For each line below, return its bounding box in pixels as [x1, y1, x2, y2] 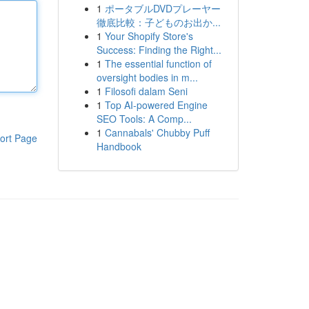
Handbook [96, 139, 141, 153]
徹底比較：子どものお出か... [96, 15, 221, 29]
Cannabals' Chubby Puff [104, 126, 210, 139]
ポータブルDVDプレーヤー [104, 1, 221, 15]
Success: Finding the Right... [96, 43, 221, 57]
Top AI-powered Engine [104, 98, 208, 112]
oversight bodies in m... [96, 70, 198, 84]
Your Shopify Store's [104, 29, 193, 43]
